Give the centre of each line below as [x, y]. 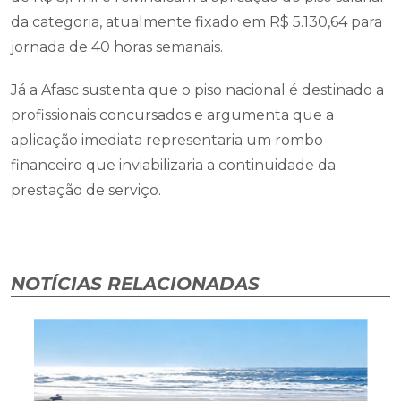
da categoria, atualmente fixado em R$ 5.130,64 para [196, 22]
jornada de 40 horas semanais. [117, 47]
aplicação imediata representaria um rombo [167, 141]
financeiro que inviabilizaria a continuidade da [173, 166]
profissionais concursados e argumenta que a [172, 115]
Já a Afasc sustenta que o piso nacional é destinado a [197, 90]
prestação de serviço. [86, 191]
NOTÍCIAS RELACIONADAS [135, 284]
